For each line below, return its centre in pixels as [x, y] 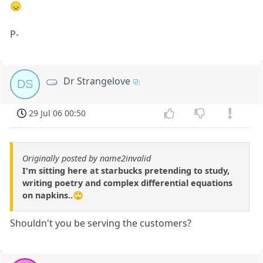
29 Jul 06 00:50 [58, 113]
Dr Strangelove [97, 81]
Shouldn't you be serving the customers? [101, 223]
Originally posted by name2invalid [87, 159]
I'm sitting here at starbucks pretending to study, [126, 171]
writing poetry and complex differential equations [127, 183]
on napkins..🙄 [53, 195]
